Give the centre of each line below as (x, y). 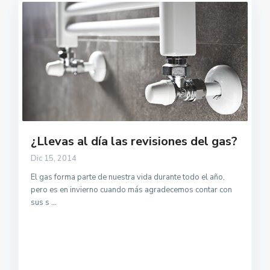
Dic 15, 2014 (54, 159)
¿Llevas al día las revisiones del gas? (134, 142)
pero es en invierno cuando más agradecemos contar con (132, 190)
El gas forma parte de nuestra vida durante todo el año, (128, 177)
